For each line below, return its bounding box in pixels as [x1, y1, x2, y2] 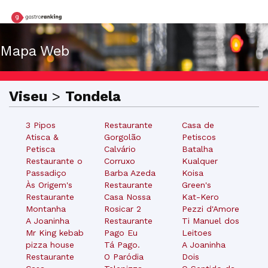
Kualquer [182, 156, 218, 166]
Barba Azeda [103, 167, 156, 178]
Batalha [182, 144, 214, 154]
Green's [182, 179, 212, 190]
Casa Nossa [103, 191, 151, 202]
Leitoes [182, 227, 212, 237]
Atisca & [26, 132, 59, 142]
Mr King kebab [26, 227, 84, 237]
